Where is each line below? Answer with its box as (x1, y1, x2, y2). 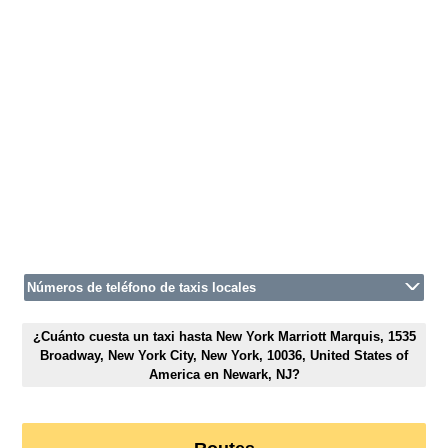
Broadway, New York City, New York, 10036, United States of (40, 347, 408, 363)
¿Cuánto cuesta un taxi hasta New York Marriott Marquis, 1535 (32, 328, 416, 344)
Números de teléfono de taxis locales (27, 280, 257, 296)
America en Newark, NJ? (148, 366, 300, 382)
